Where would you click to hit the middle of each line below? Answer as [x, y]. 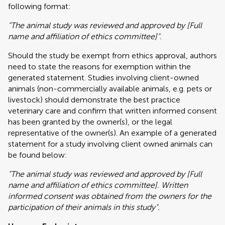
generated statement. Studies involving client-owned [103, 78]
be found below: [38, 155]
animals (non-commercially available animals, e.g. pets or [110, 89]
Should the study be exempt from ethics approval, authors [113, 55]
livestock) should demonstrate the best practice [94, 100]
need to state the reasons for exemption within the [99, 67]
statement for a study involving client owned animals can [110, 144]
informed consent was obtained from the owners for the [110, 196]
